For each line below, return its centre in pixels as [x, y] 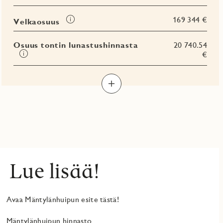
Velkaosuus [37, 21]
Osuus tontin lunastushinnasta [76, 45]
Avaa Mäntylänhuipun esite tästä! [63, 200]
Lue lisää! [55, 171]
